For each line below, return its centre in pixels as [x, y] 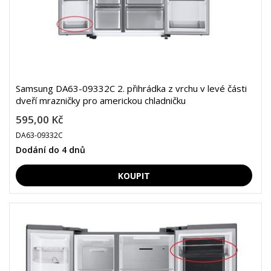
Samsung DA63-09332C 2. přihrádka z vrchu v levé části [131, 88]
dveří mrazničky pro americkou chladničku [101, 100]
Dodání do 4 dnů [51, 150]
